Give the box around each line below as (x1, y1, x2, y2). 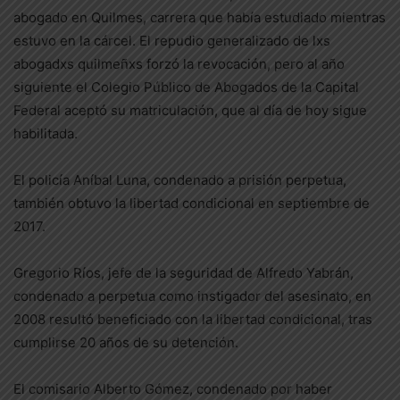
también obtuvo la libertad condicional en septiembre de (13, 195, 370, 212)
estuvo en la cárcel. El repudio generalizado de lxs (13, 32, 330, 49)
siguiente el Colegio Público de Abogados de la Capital (13, 79, 359, 96)
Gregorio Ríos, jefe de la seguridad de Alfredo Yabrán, (13, 264, 354, 281)
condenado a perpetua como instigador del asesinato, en (13, 287, 371, 304)
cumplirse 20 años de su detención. (13, 334, 238, 351)
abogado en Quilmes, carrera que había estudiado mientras (13, 9, 386, 26)
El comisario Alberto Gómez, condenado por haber (13, 380, 332, 397)
